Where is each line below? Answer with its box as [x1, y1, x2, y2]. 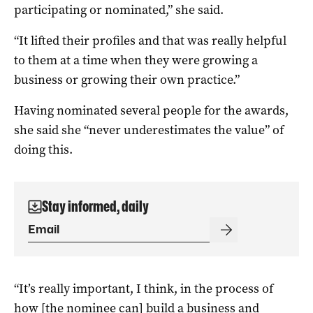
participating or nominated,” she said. [14, 1, 224, 19]
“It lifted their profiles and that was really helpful [14, 32, 286, 50]
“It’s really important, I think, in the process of [14, 280, 273, 298]
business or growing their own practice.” [14, 71, 240, 89]
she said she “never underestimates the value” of [14, 122, 284, 139]
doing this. [14, 141, 73, 159]
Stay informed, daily [42, 198, 149, 216]
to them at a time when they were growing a [14, 52, 258, 69]
